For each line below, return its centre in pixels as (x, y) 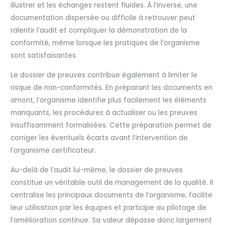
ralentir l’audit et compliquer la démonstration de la (99, 31)
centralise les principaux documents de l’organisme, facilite (112, 195)
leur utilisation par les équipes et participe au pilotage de (109, 207)
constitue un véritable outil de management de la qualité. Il (112, 182)
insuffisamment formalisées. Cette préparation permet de (111, 126)
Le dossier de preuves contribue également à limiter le (104, 75)
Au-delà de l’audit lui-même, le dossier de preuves (97, 170)
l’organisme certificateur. (53, 151)
